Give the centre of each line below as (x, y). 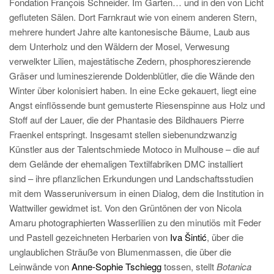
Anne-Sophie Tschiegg (117, 266)
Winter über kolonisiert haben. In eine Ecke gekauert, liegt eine (133, 90)
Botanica (234, 266)
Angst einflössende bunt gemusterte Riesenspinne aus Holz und (137, 105)
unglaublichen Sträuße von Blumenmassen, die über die (120, 252)
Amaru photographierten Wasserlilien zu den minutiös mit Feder (135, 222)
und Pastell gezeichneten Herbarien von (90, 237)
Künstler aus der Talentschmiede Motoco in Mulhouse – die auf (134, 149)
